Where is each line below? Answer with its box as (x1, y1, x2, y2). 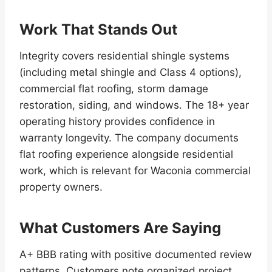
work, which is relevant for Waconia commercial (19, 165, 251, 177)
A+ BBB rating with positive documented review (19, 248, 252, 261)
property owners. (19, 181, 103, 194)
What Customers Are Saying (19, 219, 221, 237)
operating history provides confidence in (19, 115, 215, 128)
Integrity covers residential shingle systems (19, 50, 229, 63)
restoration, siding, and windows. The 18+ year (19, 99, 249, 112)
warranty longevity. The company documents (19, 132, 239, 144)
